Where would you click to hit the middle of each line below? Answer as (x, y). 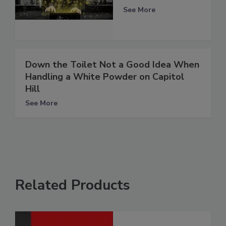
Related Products (73, 185)
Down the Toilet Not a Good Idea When (112, 64)
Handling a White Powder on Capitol (105, 76)
